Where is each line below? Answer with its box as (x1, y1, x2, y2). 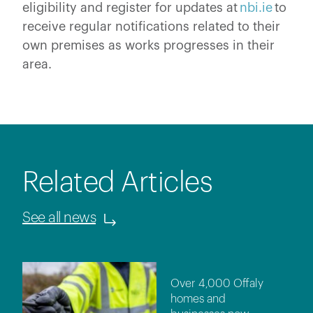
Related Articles (22, 168, 212, 196)
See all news (22, 210, 96, 225)
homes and (170, 293, 226, 305)
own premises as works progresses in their (22, 38, 275, 52)
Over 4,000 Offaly (170, 277, 263, 289)
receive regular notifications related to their (22, 20, 280, 33)
